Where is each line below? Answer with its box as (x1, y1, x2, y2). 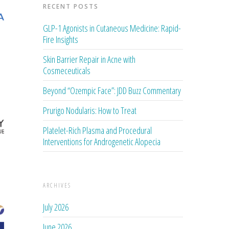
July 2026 (43, 200, 69, 213)
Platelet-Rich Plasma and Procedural (43, 124, 152, 136)
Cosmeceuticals (43, 64, 91, 77)
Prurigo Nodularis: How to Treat (43, 104, 137, 117)
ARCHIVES (43, 180, 72, 190)
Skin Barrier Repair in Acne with (43, 53, 136, 65)
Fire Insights (43, 33, 79, 45)
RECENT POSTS (43, 2, 99, 11)
